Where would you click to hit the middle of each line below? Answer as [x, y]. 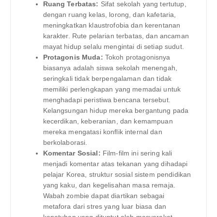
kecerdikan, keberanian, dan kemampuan [108, 121]
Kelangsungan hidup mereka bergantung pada [116, 111]
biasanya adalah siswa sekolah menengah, [110, 68]
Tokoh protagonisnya [137, 57]
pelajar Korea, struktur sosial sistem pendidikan [117, 175]
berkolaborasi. [65, 143]
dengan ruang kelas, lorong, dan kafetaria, [109, 15]
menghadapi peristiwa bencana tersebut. [107, 100]
